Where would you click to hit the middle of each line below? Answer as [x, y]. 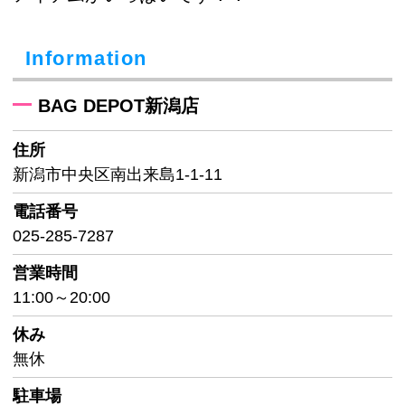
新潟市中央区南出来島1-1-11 [118, 174]
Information [86, 59]
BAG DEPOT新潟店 [118, 106]
